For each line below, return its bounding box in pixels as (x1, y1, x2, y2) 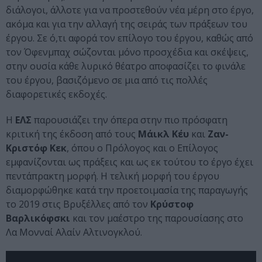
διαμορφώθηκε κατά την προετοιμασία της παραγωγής (6, 184, 248, 197)
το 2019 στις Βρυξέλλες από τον (6, 198, 150, 211)
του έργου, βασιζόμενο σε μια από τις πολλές (6, 74, 208, 87)
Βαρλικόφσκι (6, 212, 70, 225)
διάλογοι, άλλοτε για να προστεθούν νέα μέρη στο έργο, (6, 4, 254, 17)
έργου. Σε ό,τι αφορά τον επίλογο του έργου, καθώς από (6, 32, 253, 45)
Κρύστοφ (150, 198, 194, 211)
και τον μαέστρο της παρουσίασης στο (70, 212, 243, 225)
